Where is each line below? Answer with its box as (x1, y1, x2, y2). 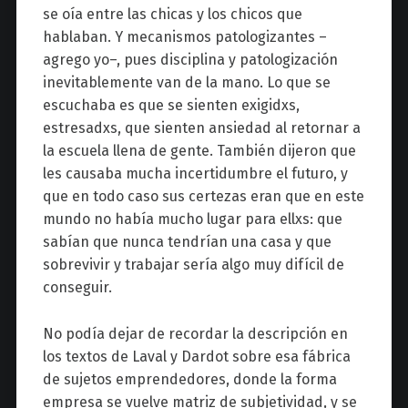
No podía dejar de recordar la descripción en (42, 325, 348, 343)
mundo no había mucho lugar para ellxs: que (42, 210, 342, 229)
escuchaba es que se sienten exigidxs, (42, 97, 300, 115)
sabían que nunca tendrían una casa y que (42, 233, 331, 251)
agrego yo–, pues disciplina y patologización (42, 51, 338, 69)
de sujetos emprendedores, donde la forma (42, 371, 337, 389)
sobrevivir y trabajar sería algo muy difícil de (42, 256, 344, 274)
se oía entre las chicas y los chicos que (42, 5, 302, 24)
